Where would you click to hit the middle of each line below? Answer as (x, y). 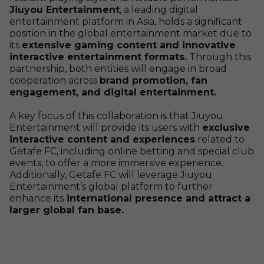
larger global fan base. (67, 210)
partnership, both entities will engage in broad (118, 69)
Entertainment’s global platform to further (111, 187)
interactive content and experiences (102, 139)
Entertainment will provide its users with (106, 128)
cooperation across (55, 80)
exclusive (226, 128)
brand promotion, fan (154, 80)
